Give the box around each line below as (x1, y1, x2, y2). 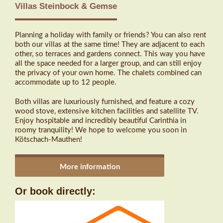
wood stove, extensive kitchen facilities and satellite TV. (15, 107, 199, 115)
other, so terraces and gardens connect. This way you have (15, 50, 205, 58)
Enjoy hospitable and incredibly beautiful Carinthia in (15, 116, 186, 124)
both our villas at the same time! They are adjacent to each (15, 40, 205, 48)
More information (59, 163, 120, 171)
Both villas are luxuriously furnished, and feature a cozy (15, 98, 195, 106)
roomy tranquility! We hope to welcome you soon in (15, 126, 187, 134)
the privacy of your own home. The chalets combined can (15, 69, 202, 77)
